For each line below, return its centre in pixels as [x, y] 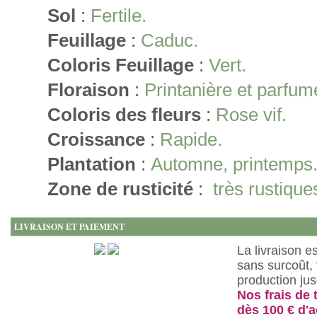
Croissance [96, 139]
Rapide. [191, 139]
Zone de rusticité [120, 189]
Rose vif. [251, 115]
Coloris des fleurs [124, 115]
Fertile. [119, 16]
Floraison [88, 90]
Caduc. [169, 40]
